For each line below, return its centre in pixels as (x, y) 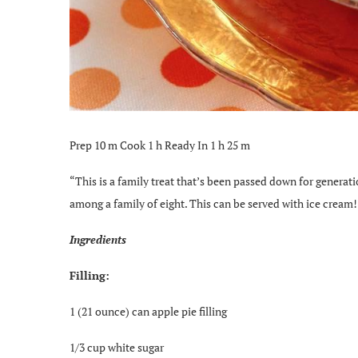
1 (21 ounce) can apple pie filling (148, 311)
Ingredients (98, 239)
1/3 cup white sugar (117, 347)
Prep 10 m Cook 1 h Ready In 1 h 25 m (160, 145)
